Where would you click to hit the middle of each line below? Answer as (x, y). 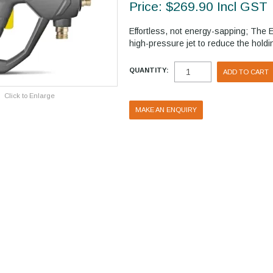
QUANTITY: (149, 70)
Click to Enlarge (29, 96)
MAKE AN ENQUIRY (166, 110)
